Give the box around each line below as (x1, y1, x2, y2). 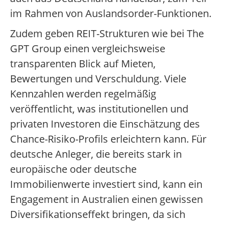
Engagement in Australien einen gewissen (10, 192, 203, 206)
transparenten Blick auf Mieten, (10, 57, 156, 71)
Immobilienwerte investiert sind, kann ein (10, 177, 202, 191)
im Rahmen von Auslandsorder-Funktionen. (10, 7, 211, 21)
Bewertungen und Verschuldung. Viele (10, 72, 186, 86)
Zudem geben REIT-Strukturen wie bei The (10, 27, 204, 41)
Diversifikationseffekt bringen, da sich (10, 207, 185, 221)
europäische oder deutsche (10, 162, 137, 176)
